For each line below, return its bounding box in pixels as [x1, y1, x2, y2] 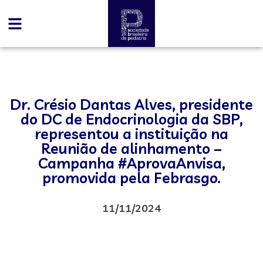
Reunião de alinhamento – [41, 139, 222, 157]
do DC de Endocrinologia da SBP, [20, 110, 243, 128]
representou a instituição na [35, 124, 228, 143]
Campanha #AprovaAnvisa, [38, 154, 225, 172]
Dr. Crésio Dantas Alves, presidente [10, 95, 253, 113]
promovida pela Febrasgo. [42, 168, 221, 187]
